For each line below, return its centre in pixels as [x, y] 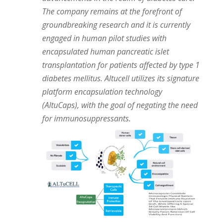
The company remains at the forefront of [112, 11]
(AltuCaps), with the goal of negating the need [120, 105]
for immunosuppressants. [86, 118]
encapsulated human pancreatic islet [105, 52]
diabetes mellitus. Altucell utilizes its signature [120, 78]
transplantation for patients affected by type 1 [121, 65]
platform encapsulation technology [102, 92]
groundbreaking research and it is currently [116, 25]
